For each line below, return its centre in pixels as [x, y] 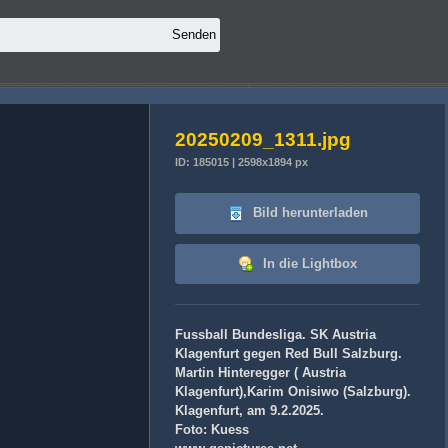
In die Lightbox [308, 263]
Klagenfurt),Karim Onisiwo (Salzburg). [293, 392]
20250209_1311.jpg [263, 139]
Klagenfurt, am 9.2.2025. [249, 411]
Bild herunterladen [308, 212]
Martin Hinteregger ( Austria [260, 373]
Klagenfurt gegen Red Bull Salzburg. [288, 354]
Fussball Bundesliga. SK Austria [275, 335]
